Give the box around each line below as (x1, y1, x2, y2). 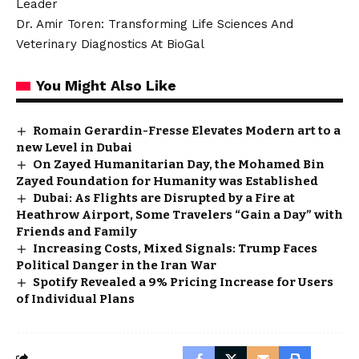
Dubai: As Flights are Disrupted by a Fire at (33, 190, 296, 205)
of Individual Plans (16, 291, 135, 306)
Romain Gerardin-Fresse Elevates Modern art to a (33, 123, 341, 138)
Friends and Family (16, 224, 137, 239)
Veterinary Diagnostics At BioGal (16, 36, 204, 51)
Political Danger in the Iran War (16, 257, 216, 272)
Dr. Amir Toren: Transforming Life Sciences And (16, 16, 293, 31)
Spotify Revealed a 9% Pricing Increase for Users (33, 274, 334, 289)
